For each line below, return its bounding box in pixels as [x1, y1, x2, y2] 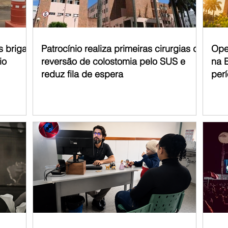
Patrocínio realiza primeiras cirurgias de [41, 42, 204, 54]
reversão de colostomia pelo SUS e [41, 55, 185, 67]
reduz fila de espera [41, 68, 123, 80]
